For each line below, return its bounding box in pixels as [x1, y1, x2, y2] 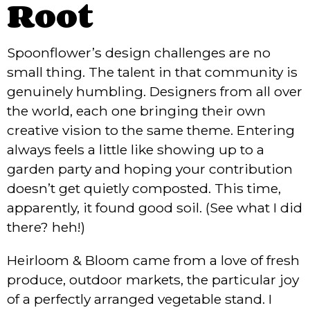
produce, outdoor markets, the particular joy [7, 271, 299, 288]
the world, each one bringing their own [7, 102, 266, 119]
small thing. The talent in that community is [7, 63, 298, 80]
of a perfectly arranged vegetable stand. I [7, 290, 272, 307]
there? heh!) [7, 218, 85, 235]
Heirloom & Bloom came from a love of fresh [7, 251, 300, 268]
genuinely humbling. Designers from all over [7, 82, 302, 100]
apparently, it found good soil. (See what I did [7, 199, 302, 216]
